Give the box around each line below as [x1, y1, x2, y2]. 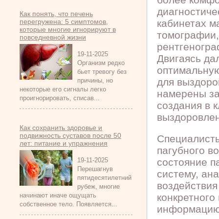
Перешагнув [77, 165, 113, 173]
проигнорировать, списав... [20, 94, 100, 102]
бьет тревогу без [77, 68, 127, 75]
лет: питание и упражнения [20, 139, 108, 147]
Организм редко [77, 59, 125, 66]
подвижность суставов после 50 [20, 131, 121, 139]
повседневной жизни [20, 33, 86, 41]
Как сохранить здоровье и [20, 124, 102, 131]
